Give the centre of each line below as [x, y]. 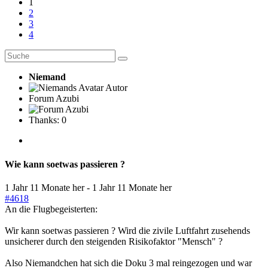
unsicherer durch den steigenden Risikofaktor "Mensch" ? [114, 241]
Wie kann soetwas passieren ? [65, 164]
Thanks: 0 [48, 120]
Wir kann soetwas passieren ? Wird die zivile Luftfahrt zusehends [127, 230]
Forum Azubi [54, 99]
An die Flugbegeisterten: [51, 209]
